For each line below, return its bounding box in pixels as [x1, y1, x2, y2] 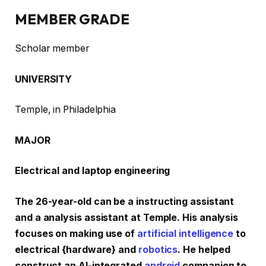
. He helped [178, 243, 230, 255]
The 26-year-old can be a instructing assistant [15, 195, 235, 207]
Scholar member [15, 43, 90, 55]
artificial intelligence [137, 227, 234, 239]
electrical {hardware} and [15, 243, 138, 255]
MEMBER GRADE [15, 10, 130, 28]
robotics [138, 243, 178, 255]
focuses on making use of [15, 227, 138, 239]
